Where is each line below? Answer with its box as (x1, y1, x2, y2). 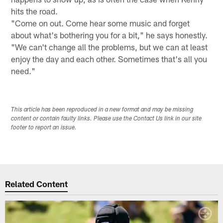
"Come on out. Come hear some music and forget (11, 17, 190, 28)
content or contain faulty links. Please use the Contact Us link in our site (11, 115, 202, 122)
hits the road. (11, 5, 58, 16)
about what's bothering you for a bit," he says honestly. (11, 29, 208, 40)
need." (11, 65, 36, 76)
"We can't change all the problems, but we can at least (11, 41, 208, 52)
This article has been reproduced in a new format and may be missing (11, 107, 194, 113)
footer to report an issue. (11, 124, 77, 131)
